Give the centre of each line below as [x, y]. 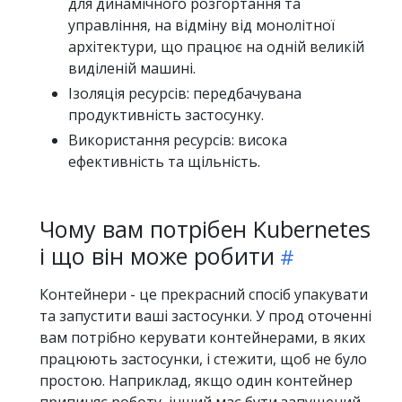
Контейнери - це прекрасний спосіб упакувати [204, 294]
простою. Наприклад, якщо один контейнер [196, 380]
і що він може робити [157, 255]
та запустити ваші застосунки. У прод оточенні [205, 315]
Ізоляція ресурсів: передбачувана [185, 93]
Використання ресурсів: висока [178, 140]
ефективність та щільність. [164, 161]
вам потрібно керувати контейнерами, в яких [202, 337]
